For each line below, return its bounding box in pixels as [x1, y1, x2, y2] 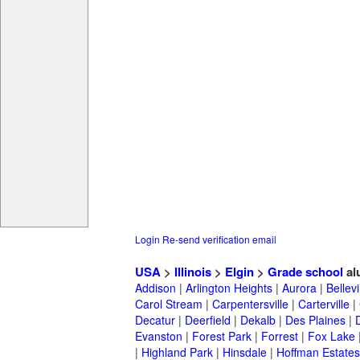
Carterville [298, 296, 350, 313]
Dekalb [240, 312, 276, 329]
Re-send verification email [162, 232, 276, 247]
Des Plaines [285, 312, 346, 329]
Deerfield [185, 312, 231, 329]
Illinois [174, 263, 211, 281]
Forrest [261, 328, 298, 345]
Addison [135, 280, 176, 297]
